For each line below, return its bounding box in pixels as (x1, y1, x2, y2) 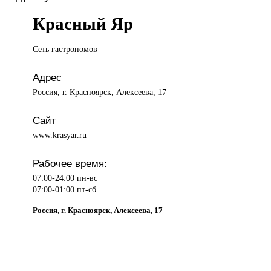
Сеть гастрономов (33, 44, 98, 54)
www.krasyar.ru (33, 130, 87, 140)
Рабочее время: (33, 157, 108, 170)
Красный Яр (33, 14, 134, 34)
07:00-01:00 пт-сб (33, 184, 97, 195)
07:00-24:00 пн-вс (33, 173, 98, 183)
